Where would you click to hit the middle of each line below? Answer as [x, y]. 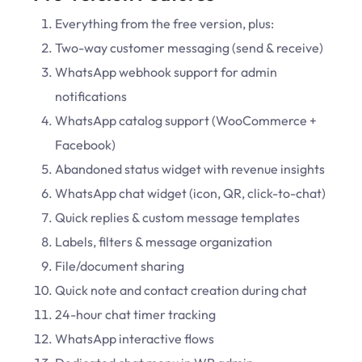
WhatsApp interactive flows [135, 339]
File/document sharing [120, 266]
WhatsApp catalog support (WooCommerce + [186, 121]
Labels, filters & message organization [164, 242]
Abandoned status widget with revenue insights [190, 169]
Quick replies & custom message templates [177, 218]
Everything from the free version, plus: [164, 24]
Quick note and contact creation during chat [181, 290]
